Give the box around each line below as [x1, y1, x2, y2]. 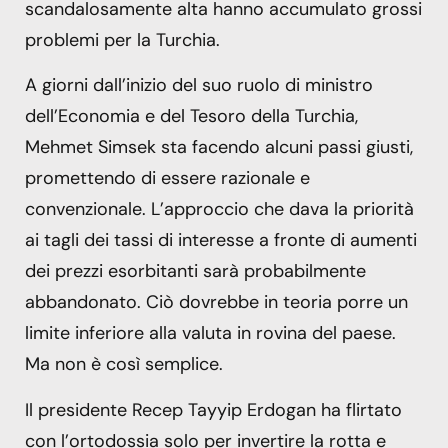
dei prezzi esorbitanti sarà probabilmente [25, 259, 366, 284]
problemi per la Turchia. [25, 28, 220, 52]
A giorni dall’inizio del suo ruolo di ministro [25, 73, 373, 98]
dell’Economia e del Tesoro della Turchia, [25, 104, 358, 129]
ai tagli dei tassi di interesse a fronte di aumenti [25, 228, 417, 253]
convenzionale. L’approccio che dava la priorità [25, 197, 414, 222]
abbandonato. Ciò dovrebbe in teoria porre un [25, 290, 408, 315]
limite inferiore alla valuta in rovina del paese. [25, 321, 396, 346]
